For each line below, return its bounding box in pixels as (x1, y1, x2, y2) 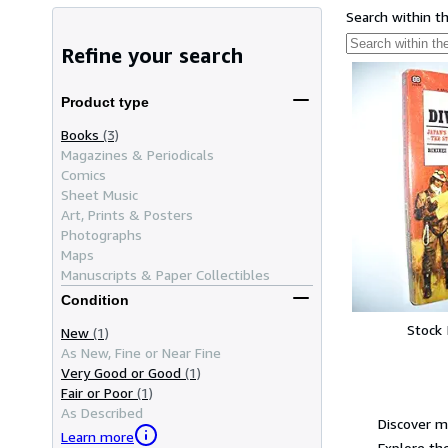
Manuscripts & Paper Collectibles (61, 265, 270, 283)
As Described (61, 403, 143, 421)
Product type (61, 94, 149, 111)
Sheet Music (61, 185, 138, 203)
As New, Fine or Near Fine (61, 343, 221, 361)
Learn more (61, 428, 134, 446)
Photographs (61, 225, 142, 243)
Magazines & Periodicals (61, 145, 214, 163)
